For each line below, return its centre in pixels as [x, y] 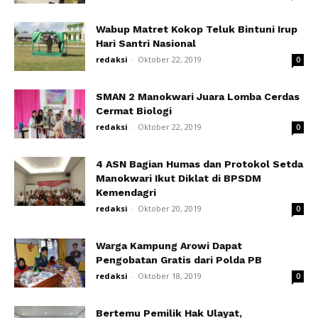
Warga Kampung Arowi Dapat [169, 246]
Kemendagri [126, 192]
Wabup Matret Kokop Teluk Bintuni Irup [197, 29]
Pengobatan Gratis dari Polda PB [179, 260]
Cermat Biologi [135, 111]
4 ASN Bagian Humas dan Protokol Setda [199, 164]
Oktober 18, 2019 [170, 276]
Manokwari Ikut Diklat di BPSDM [179, 178]
